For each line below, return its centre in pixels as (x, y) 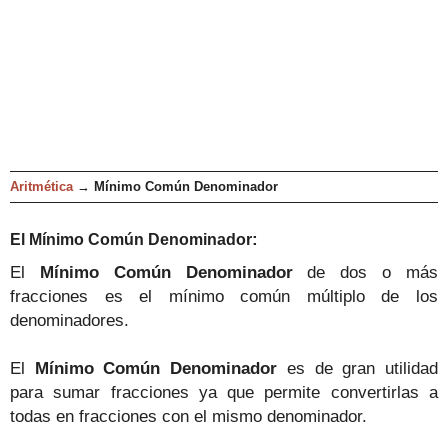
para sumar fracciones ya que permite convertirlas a (224, 392)
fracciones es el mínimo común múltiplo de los (224, 296)
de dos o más (365, 272)
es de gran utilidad (358, 368)
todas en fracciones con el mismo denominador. (188, 416)
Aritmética (41, 187)
